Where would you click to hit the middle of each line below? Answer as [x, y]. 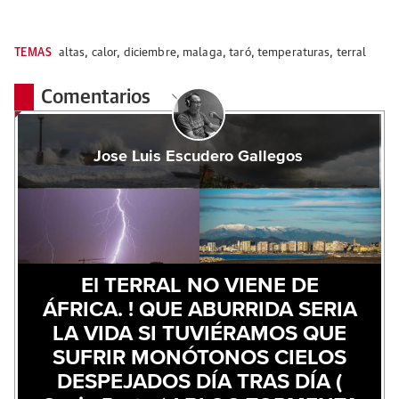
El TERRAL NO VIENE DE [199, 286]
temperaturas [293, 53]
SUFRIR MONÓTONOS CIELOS [199, 358]
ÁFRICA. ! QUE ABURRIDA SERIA [199, 310]
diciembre [150, 53]
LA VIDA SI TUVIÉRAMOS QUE [199, 334]
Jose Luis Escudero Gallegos [199, 157]
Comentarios [98, 98]
